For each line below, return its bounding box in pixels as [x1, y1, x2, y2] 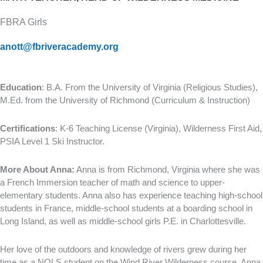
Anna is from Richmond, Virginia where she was [75, 164, 260, 175]
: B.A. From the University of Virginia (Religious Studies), [42, 82, 258, 92]
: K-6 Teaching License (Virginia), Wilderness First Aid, [55, 123, 262, 133]
